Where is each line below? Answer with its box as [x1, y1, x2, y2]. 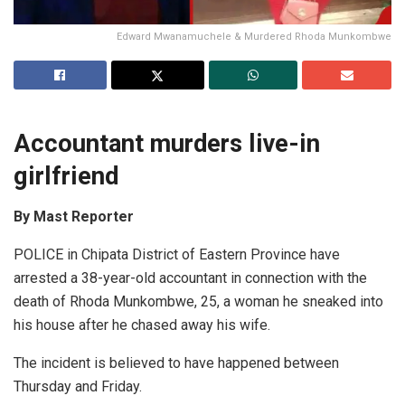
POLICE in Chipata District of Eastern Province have [14, 246, 340, 264]
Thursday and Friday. [14, 378, 142, 396]
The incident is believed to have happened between [14, 354, 339, 372]
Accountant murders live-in [14, 129, 320, 159]
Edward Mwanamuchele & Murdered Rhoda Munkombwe [117, 30, 391, 42]
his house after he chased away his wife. [14, 316, 270, 334]
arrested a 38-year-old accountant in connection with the [14, 269, 367, 287]
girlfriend [14, 162, 118, 192]
